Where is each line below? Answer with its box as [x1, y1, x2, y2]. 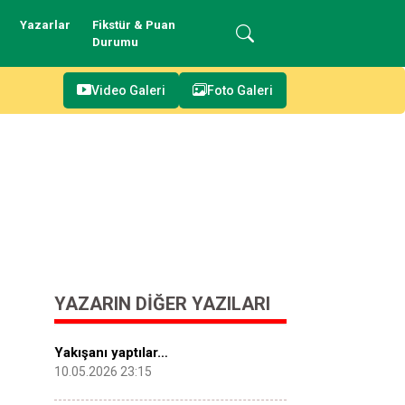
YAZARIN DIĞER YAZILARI [54, 293, 270, 315]
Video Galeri [91, 82, 165, 98]
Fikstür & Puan [92, 18, 176, 32]
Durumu [92, 35, 139, 49]
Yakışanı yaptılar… [54, 344, 168, 361]
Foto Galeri [207, 82, 273, 98]
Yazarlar [20, 18, 71, 32]
